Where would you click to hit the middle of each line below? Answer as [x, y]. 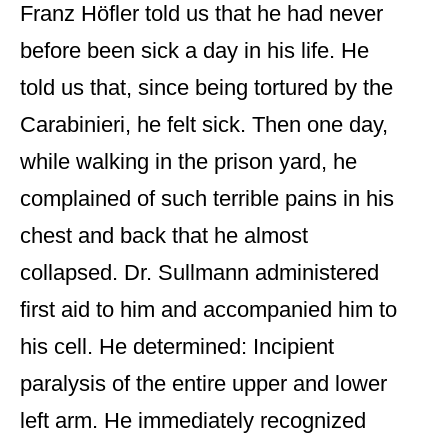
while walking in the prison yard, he [188, 162]
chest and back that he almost [164, 236]
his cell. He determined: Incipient [177, 347]
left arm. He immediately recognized [193, 421]
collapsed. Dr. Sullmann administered [199, 273]
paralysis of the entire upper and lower [203, 384]
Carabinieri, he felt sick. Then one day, [204, 125]
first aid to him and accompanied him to [208, 310]
